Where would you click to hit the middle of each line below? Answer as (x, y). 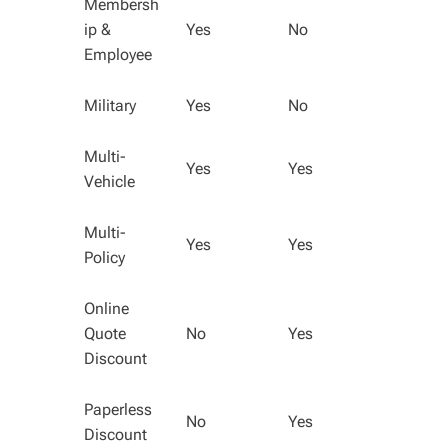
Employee (118, 54)
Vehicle (109, 181)
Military (110, 105)
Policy (104, 257)
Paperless (118, 409)
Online (106, 308)
